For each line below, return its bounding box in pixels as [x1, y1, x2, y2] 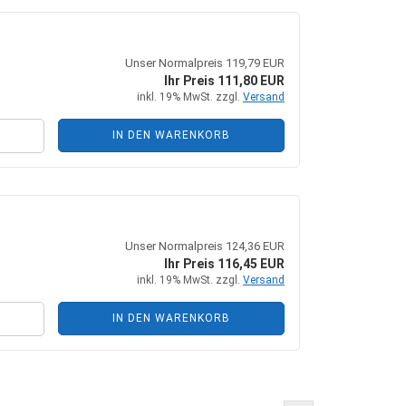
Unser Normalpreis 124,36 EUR [125, 239, 285, 253]
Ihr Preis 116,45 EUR [164, 256, 285, 271]
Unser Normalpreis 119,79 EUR [125, 56, 285, 70]
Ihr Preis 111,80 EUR [164, 73, 285, 88]
